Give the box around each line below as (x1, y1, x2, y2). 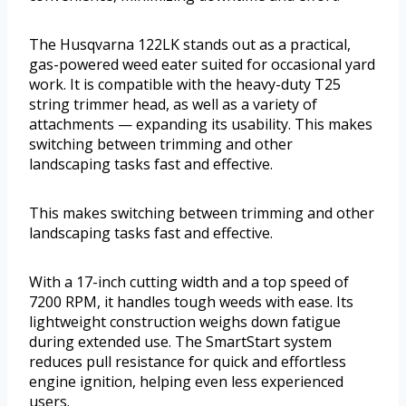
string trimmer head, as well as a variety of (29, 93, 317, 114)
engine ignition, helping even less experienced (29, 371, 343, 391)
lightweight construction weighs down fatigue (29, 311, 341, 332)
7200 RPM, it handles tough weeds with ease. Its (29, 291, 353, 312)
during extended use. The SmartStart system (29, 331, 332, 352)
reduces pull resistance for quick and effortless (29, 351, 346, 372)
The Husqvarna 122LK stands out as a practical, (29, 34, 351, 54)
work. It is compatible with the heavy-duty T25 (29, 73, 341, 94)
